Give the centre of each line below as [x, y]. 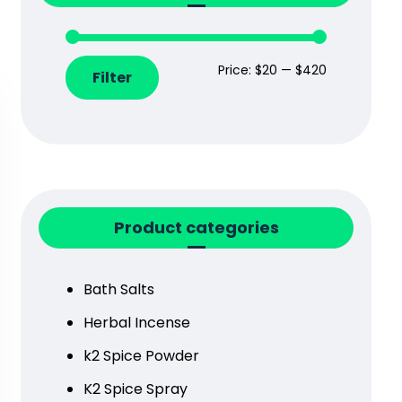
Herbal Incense [136, 323]
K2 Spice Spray [135, 389]
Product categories [196, 227]
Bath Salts [118, 289]
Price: [237, 70]
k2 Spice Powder [141, 356]
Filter [112, 78]
